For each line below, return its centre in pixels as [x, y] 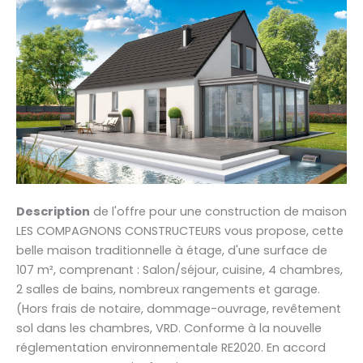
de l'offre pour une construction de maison [218, 211]
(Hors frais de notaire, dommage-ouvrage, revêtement [179, 308]
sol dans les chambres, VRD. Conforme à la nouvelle [169, 328]
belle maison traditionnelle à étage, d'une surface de [172, 250]
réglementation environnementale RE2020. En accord [171, 347]
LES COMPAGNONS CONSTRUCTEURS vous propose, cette [180, 231]
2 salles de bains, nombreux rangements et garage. [168, 289]
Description [53, 211]
